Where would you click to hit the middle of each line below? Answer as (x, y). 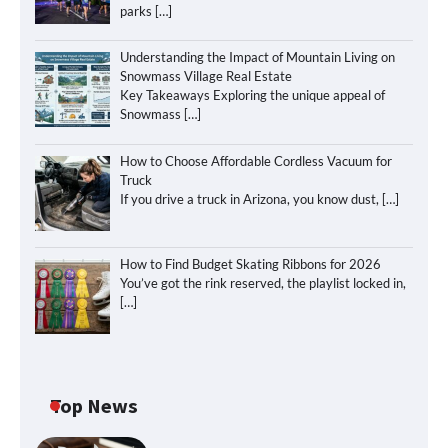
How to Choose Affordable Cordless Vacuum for (255, 160)
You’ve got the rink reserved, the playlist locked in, (262, 283)
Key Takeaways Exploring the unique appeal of (252, 95)
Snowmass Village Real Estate (205, 76)
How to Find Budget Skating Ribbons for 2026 (250, 264)
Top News (94, 406)
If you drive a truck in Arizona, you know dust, (250, 198)
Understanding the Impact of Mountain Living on (257, 57)
